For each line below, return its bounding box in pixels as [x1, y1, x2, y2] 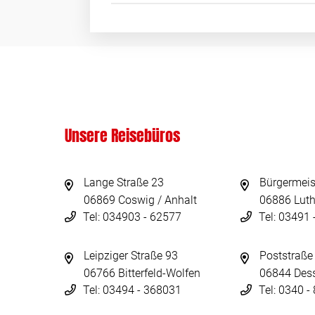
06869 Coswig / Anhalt [84, 193, 197, 207]
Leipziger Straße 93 [84, 249, 178, 262]
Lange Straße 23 [84, 176, 164, 189]
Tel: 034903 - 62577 [83, 210, 181, 224]
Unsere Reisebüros [65, 124, 180, 147]
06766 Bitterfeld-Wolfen [84, 266, 200, 280]
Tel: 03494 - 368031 [83, 283, 181, 297]
